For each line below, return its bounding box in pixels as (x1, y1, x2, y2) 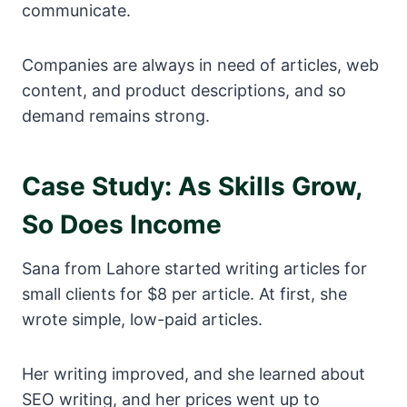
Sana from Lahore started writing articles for (22, 259, 367, 279)
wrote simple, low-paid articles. (22, 310, 263, 330)
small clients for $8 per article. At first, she (22, 284, 347, 304)
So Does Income (22, 209, 222, 241)
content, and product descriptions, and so (22, 81, 346, 101)
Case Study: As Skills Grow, (22, 171, 362, 203)
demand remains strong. (22, 106, 210, 126)
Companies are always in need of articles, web (22, 55, 379, 75)
